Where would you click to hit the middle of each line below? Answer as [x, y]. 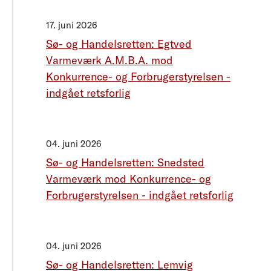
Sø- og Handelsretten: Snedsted [125, 163]
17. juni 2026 [72, 25]
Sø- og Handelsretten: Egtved [119, 44]
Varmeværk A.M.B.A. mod [109, 60]
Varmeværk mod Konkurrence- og [129, 179]
